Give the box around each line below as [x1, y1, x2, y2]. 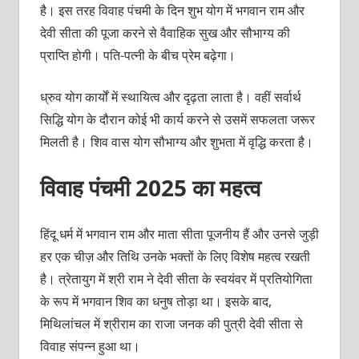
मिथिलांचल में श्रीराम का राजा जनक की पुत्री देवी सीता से [39, 315, 303, 333]
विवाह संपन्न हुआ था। [39, 337, 140, 356]
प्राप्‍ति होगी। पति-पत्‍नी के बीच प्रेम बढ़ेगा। [39, 46, 236, 65]
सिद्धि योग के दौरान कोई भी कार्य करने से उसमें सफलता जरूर [39, 111, 315, 129]
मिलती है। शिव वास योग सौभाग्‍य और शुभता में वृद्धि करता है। [39, 133, 313, 151]
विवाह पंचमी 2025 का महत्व [39, 172, 261, 204]
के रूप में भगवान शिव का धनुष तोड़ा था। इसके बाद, [39, 292, 272, 311]
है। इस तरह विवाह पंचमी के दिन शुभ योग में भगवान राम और [39, 2, 305, 20]
